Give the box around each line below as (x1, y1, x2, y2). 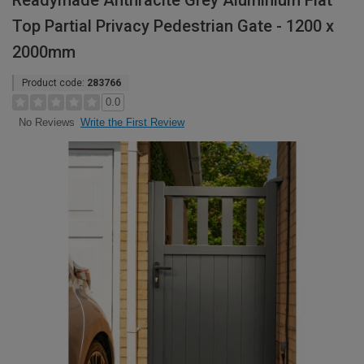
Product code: (22, 77, 87, 89)
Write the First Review (80, 116, 184, 128)
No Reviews (18, 116, 75, 129)
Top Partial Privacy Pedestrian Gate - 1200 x (12, 16, 334, 36)
